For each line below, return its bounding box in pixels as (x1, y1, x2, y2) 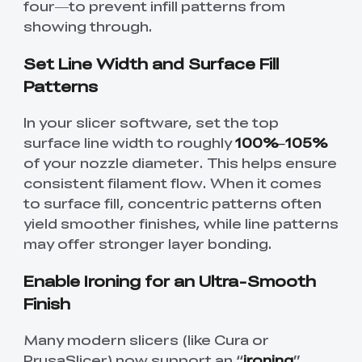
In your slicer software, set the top (23, 112, 279, 132)
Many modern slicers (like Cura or (23, 330, 269, 350)
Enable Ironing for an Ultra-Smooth (23, 268, 316, 292)
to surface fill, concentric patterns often (23, 192, 322, 213)
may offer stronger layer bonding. (23, 233, 272, 253)
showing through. (23, 15, 153, 36)
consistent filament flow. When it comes (23, 172, 322, 192)
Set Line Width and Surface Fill (23, 51, 279, 74)
